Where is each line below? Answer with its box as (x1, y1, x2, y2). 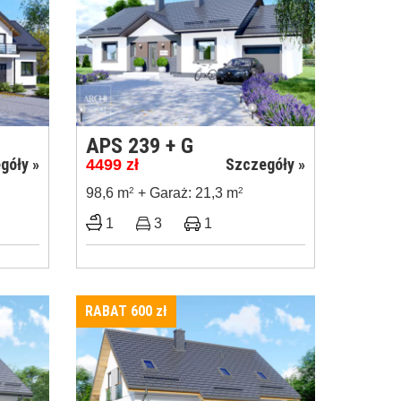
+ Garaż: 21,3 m (134, 185, 238, 201)
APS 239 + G (86, 133, 193, 159)
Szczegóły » (226, 155, 305, 175)
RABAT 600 (85, 303, 156, 320)
